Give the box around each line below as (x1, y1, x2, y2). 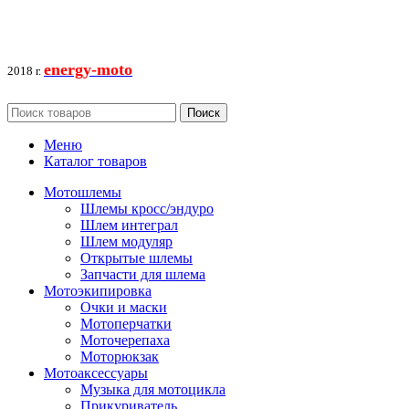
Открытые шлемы (80, 250, 193, 267)
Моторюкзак (80, 349, 159, 365)
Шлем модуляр (80, 234, 173, 250)
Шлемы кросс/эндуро (80, 201, 214, 217)
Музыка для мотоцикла (80, 382, 225, 398)
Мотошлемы (44, 184, 121, 201)
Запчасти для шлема (80, 267, 205, 283)
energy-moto (44, 60, 132, 79)
